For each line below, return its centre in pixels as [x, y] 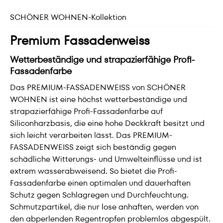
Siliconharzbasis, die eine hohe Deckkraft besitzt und [107, 123]
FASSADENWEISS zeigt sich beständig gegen [93, 147]
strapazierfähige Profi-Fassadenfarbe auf [86, 111]
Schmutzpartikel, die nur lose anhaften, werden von [104, 207]
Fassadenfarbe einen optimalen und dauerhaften [100, 183]
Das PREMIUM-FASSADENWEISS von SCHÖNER [98, 87]
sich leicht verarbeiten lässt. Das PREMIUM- [91, 135]
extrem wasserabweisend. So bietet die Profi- [94, 171]
